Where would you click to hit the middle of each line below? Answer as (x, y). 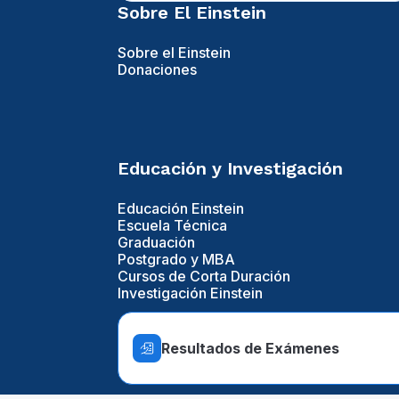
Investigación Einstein (190, 293)
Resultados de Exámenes (250, 348)
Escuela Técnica (172, 226)
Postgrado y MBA (176, 260)
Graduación (156, 243)
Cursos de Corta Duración (204, 277)
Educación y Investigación (230, 169)
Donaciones (157, 70)
